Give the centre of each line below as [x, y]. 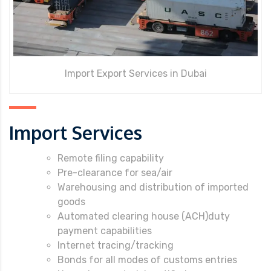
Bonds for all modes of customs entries [147, 260]
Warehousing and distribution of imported [153, 187]
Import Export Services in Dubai [135, 73]
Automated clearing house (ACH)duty [144, 216]
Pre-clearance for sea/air [115, 172]
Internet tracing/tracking [116, 245]
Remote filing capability [111, 158]
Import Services [76, 132]
